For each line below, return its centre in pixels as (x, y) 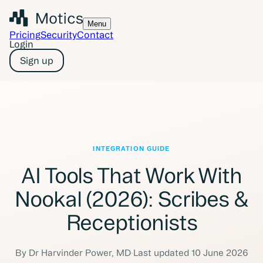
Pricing (25, 35)
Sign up (37, 60)
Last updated (161, 253)
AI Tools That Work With (131, 176)
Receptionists (131, 222)
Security (59, 35)
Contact (95, 35)
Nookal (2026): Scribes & (131, 199)
